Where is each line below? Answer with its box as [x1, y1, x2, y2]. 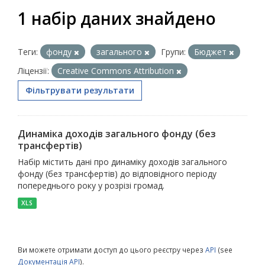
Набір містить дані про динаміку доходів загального [18, 156, 227, 167]
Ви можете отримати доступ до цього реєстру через [18, 245, 205, 254]
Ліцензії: [18, 65, 49, 76]
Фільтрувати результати [25, 85, 134, 96]
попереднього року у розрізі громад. [18, 180, 164, 191]
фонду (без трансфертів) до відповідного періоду [18, 168, 216, 179]
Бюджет [194, 46, 229, 57]
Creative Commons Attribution [57, 65, 176, 76]
